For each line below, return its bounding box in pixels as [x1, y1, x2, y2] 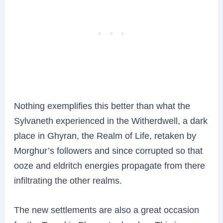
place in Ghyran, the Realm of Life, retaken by [14, 130, 197, 141]
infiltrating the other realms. [14, 175, 122, 186]
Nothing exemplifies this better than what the [14, 100, 191, 111]
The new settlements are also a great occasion [14, 204, 200, 215]
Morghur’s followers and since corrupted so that [14, 145, 203, 156]
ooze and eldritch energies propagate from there [14, 160, 206, 171]
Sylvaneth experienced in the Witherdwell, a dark [14, 115, 208, 126]
